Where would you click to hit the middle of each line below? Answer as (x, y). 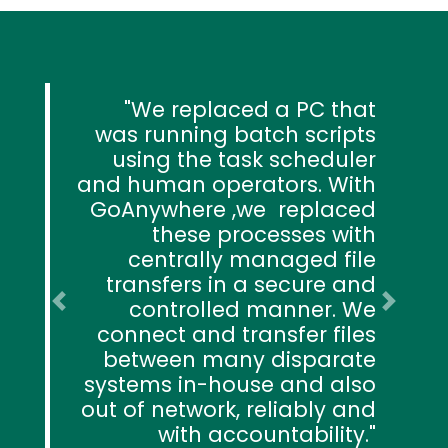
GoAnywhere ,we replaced (233, 209)
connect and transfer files (236, 334)
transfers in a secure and (241, 284)
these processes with (264, 234)
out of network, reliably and (228, 409)
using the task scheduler (244, 159)
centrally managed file (252, 259)
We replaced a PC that (253, 109)
